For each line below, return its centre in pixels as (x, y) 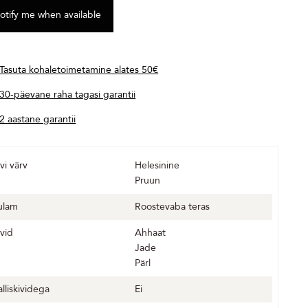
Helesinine (157, 165)
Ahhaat (151, 233)
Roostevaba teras (173, 207)
